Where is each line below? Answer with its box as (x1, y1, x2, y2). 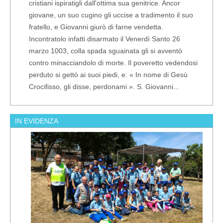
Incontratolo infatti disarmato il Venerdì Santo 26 (29, 34, 181, 43)
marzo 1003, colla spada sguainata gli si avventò (29, 46, 183, 55)
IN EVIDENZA (15, 116, 59, 125)
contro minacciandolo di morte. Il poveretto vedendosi (29, 58, 198, 67)
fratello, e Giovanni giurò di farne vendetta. (29, 22, 164, 31)
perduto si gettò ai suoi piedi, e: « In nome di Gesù (29, 70, 188, 79)
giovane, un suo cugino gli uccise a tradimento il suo (29, 10, 194, 19)
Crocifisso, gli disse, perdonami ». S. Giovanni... (29, 82, 180, 91)
